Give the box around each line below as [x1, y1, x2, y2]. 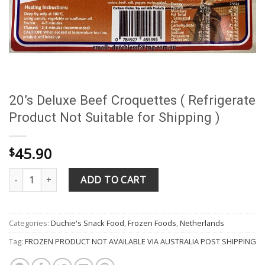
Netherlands [180, 217, 224, 228]
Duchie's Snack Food [51, 217, 124, 228]
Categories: [9, 217, 51, 228]
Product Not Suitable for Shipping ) [9, 109, 220, 125]
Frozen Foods [128, 217, 176, 228]
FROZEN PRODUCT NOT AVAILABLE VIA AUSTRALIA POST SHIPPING [25, 235, 256, 247]
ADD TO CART [80, 173, 147, 186]
